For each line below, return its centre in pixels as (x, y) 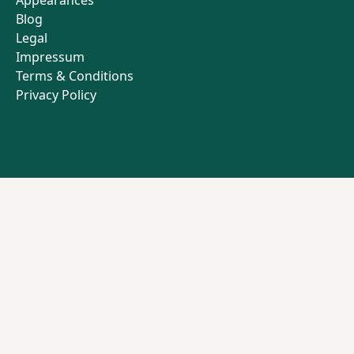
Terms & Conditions (75, 76)
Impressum (50, 57)
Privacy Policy (56, 95)
